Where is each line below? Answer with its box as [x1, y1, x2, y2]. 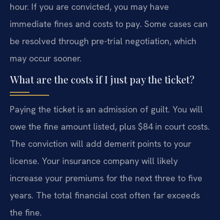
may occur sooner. [10, 52, 82, 64]
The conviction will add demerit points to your [10, 138, 192, 150]
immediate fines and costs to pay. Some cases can [10, 18, 208, 29]
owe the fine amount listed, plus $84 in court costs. [10, 121, 210, 133]
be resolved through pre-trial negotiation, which [10, 35, 196, 47]
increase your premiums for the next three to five [10, 172, 202, 184]
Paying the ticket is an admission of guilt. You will [10, 104, 203, 115]
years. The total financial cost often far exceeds [10, 190, 200, 201]
